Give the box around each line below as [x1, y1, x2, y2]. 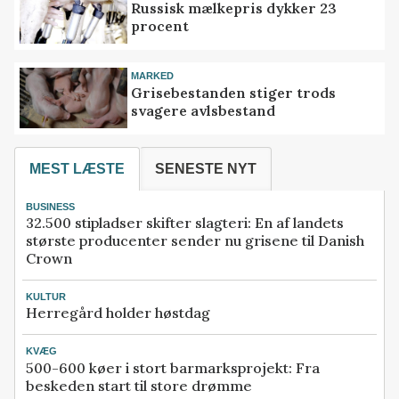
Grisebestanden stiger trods [131, 83, 337, 102]
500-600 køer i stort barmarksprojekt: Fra [26, 358, 320, 377]
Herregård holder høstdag [26, 304, 210, 322]
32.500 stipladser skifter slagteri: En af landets [26, 214, 344, 232]
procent [131, 16, 190, 35]
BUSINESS [26, 200, 75, 212]
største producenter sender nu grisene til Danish [26, 232, 364, 250]
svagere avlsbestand [131, 101, 276, 119]
